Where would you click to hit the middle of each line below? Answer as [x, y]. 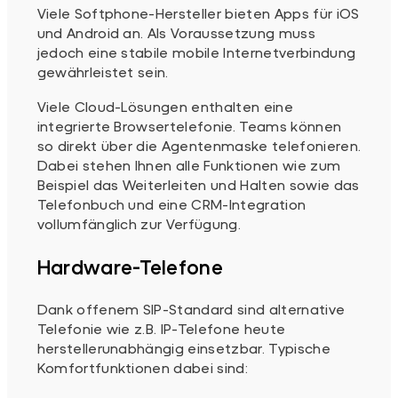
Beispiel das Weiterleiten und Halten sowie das [198, 184]
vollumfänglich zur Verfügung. [139, 223]
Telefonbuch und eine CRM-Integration [171, 203]
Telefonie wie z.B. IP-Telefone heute [161, 329]
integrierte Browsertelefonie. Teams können [189, 125]
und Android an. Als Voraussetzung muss [176, 33]
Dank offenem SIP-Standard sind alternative [191, 309]
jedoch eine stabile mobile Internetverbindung [196, 52]
